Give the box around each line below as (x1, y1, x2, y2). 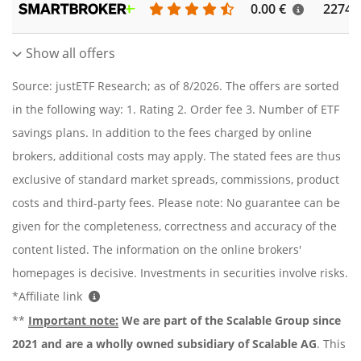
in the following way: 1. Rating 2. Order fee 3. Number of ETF (12, 101, 339, 117)
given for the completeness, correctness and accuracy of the (12, 218, 337, 234)
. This (317, 335, 346, 351)
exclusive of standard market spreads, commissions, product (12, 171, 339, 187)
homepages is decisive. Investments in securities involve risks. (12, 264, 348, 280)
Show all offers (26, 44, 115, 62)
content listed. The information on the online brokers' (12, 241, 301, 257)
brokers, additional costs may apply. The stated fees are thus (12, 147, 341, 164)
